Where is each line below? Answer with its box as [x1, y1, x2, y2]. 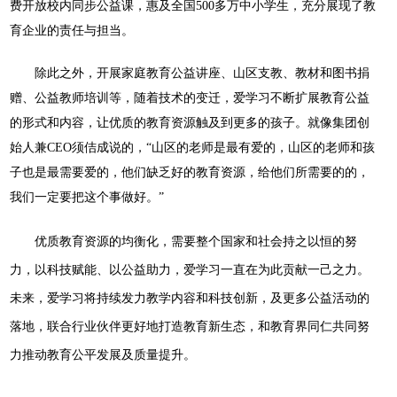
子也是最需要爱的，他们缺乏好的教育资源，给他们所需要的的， [9, 166, 370, 180]
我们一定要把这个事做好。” [9, 191, 164, 205]
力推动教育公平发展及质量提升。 [9, 348, 196, 362]
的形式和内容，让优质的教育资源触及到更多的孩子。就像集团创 [9, 116, 370, 130]
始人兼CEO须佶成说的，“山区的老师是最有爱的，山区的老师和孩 [9, 141, 375, 155]
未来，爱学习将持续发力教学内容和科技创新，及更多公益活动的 [9, 292, 370, 306]
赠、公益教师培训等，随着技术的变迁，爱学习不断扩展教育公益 [9, 91, 370, 105]
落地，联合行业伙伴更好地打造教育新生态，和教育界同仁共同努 [9, 320, 370, 334]
